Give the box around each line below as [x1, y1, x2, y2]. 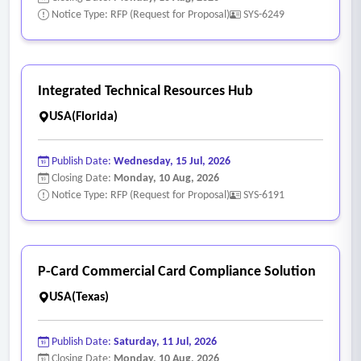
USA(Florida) [49, 110, 118, 123]
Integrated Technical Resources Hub [38, 83, 253, 99]
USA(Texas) [49, 290, 109, 304]
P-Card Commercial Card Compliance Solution [38, 263, 316, 280]
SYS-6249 [243, 8, 284, 21]
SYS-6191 [243, 189, 284, 201]
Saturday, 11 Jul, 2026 [114, 335, 217, 348]
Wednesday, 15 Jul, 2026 [114, 155, 230, 168]
